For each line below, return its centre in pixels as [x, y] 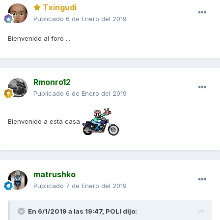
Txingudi [59, 8]
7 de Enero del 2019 [96, 186]
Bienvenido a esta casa [45, 121]
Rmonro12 [52, 82]
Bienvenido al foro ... [40, 39]
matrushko [55, 175]
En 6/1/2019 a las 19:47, [67, 211]
